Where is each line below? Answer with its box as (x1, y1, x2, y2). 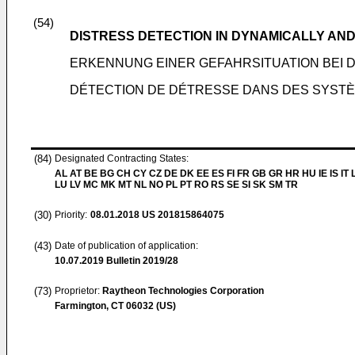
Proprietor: (55, 285, 102, 296)
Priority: (55, 209, 87, 220)
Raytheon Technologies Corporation (102, 285, 264, 296)
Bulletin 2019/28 (104, 255, 178, 266)
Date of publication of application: (55, 240, 198, 251)
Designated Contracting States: (55, 153, 189, 164)
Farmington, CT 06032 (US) (55, 300, 176, 311)
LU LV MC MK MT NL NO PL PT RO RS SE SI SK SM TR (55, 179, 298, 190)
